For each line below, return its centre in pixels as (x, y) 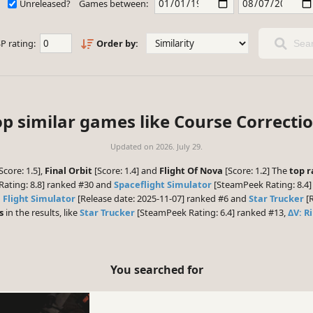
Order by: (117, 44)
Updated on (133, 147)
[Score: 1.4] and (126, 171)
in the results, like (42, 213)
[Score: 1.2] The (256, 171)
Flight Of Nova (191, 171)
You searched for (156, 269)
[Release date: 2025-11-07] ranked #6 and (162, 199)
